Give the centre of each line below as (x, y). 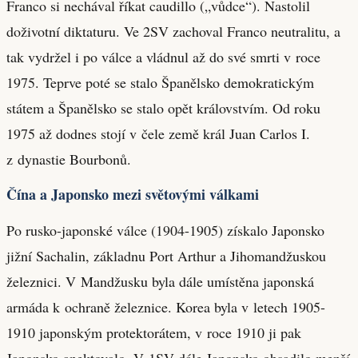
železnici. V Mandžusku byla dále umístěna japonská (160, 281)
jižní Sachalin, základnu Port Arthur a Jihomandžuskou (166, 255)
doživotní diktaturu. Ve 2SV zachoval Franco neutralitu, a (173, 31)
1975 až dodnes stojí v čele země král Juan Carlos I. (158, 133)
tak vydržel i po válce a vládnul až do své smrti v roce (163, 56)
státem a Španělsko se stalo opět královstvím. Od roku (163, 107)
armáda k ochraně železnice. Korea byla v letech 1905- (166, 306)
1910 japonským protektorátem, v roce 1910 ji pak (154, 332)
